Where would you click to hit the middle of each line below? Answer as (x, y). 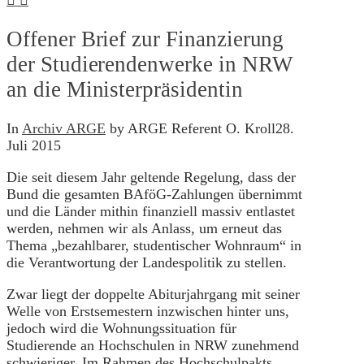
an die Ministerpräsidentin (125, 89)
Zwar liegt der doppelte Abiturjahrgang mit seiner (153, 295)
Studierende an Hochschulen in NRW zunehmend (153, 346)
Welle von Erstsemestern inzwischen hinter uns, (148, 312)
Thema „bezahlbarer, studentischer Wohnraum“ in (154, 246)
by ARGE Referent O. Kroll (191, 129)
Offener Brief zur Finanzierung (145, 39)
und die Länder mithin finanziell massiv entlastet (151, 212)
